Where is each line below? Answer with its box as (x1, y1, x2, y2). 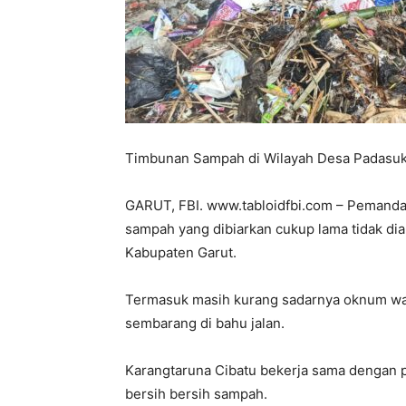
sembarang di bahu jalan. (125, 314, 285, 333)
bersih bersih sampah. (125, 385, 267, 403)
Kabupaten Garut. (125, 244, 237, 262)
